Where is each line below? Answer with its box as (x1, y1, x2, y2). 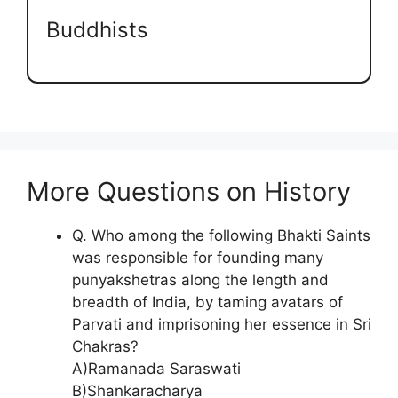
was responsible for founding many (72, 249, 323, 267)
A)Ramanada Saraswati (72, 360, 241, 378)
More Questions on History (27, 176, 351, 208)
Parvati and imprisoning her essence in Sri (72, 315, 371, 334)
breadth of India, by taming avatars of (72, 293, 343, 312)
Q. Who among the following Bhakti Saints (72, 227, 370, 245)
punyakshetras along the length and (72, 271, 329, 290)
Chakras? (72, 338, 139, 356)
